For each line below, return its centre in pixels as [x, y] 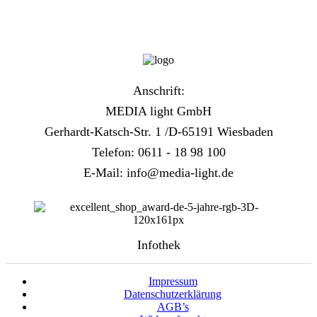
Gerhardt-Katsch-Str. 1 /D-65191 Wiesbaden [158, 132]
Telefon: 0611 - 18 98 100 [158, 152]
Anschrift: [158, 91]
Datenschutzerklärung [173, 294]
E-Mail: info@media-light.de [158, 173]
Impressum [173, 282]
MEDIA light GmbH [158, 111]
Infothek [158, 245]
